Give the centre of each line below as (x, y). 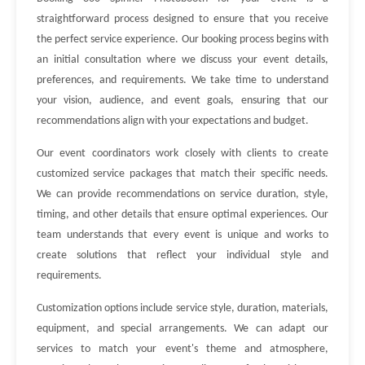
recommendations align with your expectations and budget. (173, 121)
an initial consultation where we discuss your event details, (182, 60)
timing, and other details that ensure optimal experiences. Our (182, 215)
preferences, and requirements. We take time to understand (182, 80)
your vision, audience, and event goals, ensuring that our (182, 101)
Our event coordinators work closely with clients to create (182, 154)
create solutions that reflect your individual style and (182, 255)
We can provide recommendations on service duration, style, (182, 194)
